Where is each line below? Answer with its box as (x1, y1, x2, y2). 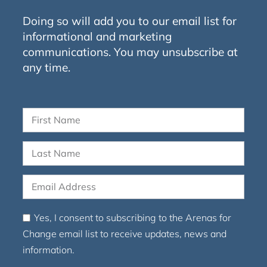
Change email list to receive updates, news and (22, 227, 226, 240)
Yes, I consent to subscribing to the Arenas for (33, 211, 231, 223)
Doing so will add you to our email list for (22, 13, 237, 28)
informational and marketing (22, 29, 172, 44)
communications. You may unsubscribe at (22, 44, 238, 59)
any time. (22, 60, 70, 74)
